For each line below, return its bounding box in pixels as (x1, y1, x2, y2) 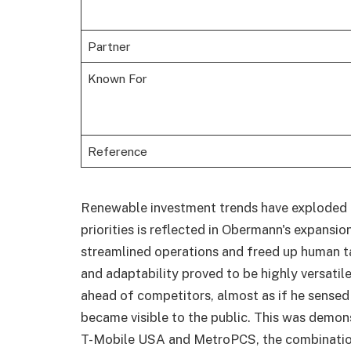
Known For (87, 71, 147, 86)
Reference (87, 144, 147, 159)
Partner (87, 39, 131, 54)
